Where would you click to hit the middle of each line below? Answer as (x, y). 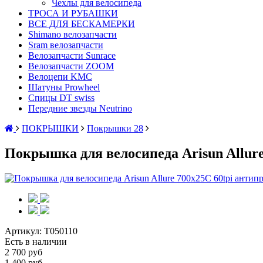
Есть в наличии (36, 241)
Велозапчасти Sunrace (72, 55)
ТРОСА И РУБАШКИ (73, 13)
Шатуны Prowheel (64, 87)
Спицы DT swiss (61, 98)
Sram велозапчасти (66, 45)
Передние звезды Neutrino (80, 108)
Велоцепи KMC (60, 77)
